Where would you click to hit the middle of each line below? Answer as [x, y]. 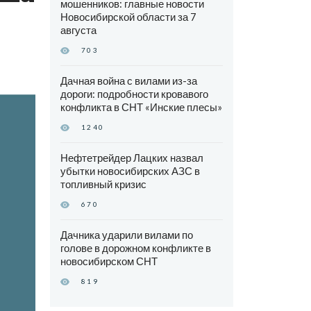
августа [78, 30]
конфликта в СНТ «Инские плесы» [141, 107]
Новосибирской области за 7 [128, 17]
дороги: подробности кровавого [134, 94]
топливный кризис [103, 184]
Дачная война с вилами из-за [128, 81]
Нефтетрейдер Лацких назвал [132, 158]
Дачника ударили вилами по [126, 235]
